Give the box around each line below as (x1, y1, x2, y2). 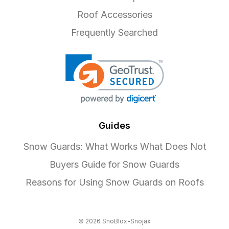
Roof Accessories (77, 9, 152, 20)
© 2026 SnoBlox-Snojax (78, 217, 151, 225)
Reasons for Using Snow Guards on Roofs (25, 177, 204, 188)
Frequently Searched (71, 27, 158, 38)
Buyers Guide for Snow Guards (50, 159, 179, 170)
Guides (99, 120, 130, 131)
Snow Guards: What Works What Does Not (23, 141, 206, 152)
